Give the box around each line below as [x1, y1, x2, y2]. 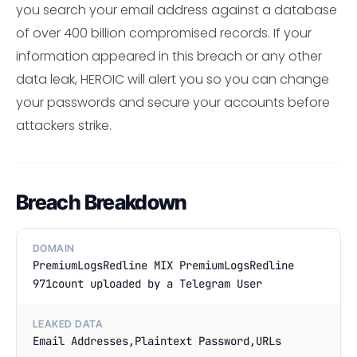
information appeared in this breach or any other [16, 47, 322, 66]
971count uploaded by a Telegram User [33, 276, 262, 291]
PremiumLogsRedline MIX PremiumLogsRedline [33, 257, 294, 273]
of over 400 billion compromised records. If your [16, 24, 312, 43]
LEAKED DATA [33, 318, 104, 331]
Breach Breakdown [16, 190, 187, 215]
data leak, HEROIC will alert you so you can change [16, 70, 329, 89]
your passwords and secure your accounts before [16, 93, 330, 112]
